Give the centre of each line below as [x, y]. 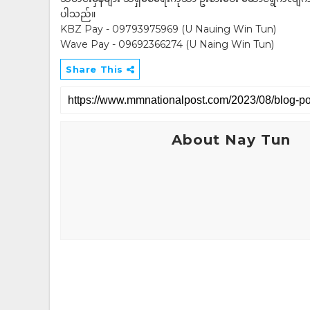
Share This [96, 69]
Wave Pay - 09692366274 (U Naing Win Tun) [167, 44]
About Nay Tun [231, 140]
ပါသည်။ [78, 14]
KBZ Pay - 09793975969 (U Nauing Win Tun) [168, 29]
